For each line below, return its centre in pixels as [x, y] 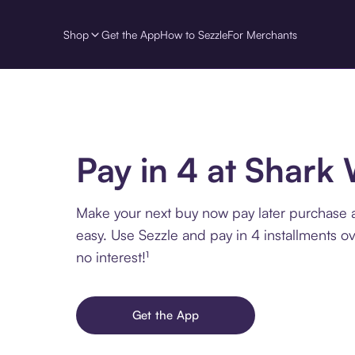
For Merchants [262, 34]
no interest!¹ [113, 256]
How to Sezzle [194, 34]
